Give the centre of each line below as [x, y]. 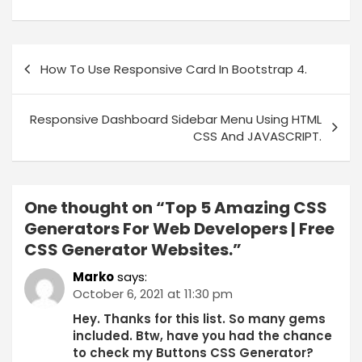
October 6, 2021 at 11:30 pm [153, 294]
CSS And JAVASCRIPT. [257, 136]
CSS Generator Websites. [128, 250]
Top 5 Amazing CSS [246, 208]
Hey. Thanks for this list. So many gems [199, 319]
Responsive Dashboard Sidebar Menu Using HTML [176, 119]
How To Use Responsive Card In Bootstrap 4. [174, 69]
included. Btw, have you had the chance [202, 336]
